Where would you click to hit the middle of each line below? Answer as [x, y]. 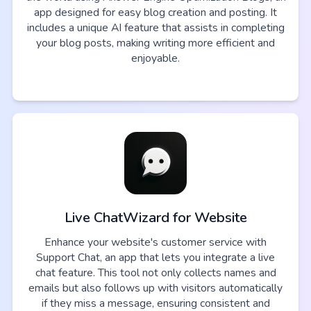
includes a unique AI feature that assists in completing [155, 28]
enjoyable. [155, 59]
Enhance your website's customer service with [155, 242]
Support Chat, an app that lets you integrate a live [155, 257]
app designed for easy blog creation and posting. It [155, 13]
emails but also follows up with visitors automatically [155, 288]
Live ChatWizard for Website [155, 217]
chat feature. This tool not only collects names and [155, 272]
